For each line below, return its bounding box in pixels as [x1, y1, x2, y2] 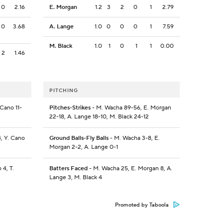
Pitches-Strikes [49, 104, 91, 112]
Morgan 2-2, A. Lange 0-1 [49, 143, 118, 151]
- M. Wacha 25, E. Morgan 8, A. [87, 165, 172, 173]
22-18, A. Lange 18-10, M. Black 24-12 [49, 113, 149, 121]
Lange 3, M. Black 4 [49, 174, 102, 182]
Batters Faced [49, 165, 88, 173]
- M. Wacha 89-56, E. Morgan [90, 104, 171, 112]
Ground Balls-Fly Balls [49, 134, 109, 142]
